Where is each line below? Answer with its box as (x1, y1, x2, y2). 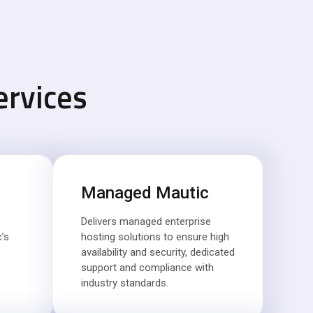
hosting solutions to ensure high (81, 231, 229, 243)
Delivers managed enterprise (81, 215, 211, 228)
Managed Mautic (81, 183, 209, 203)
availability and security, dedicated (81, 246, 235, 259)
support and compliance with (81, 261, 214, 274)
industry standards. (81, 277, 168, 289)
